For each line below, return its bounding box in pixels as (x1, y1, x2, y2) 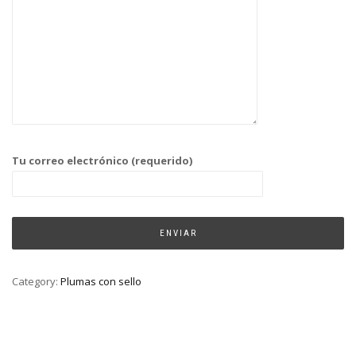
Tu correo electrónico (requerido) (12, 153, 192, 168)
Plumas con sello (60, 274, 141, 289)
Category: (12, 274, 60, 289)
